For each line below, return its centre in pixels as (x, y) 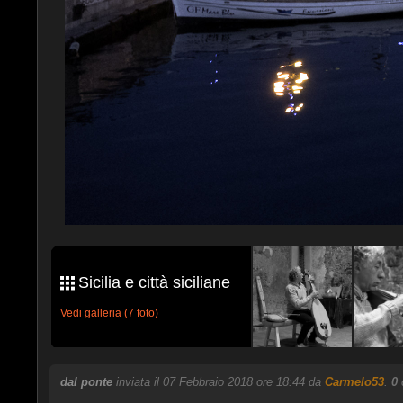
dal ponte (86, 382)
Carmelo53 (354, 382)
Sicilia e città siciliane (154, 282)
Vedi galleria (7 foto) (109, 313)
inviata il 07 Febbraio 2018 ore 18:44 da (220, 382)
